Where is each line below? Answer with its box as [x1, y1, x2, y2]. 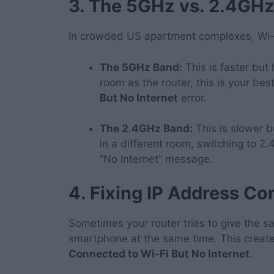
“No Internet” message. [100, 153, 213, 166]
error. [178, 91, 207, 104]
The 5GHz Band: [100, 61, 182, 73]
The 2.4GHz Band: [100, 122, 193, 135]
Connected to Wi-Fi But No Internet [68, 247, 250, 260]
